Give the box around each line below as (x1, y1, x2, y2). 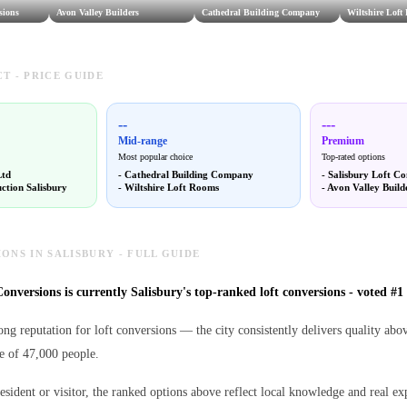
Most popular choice (118, 152, 194, 163)
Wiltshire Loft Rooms (124, 182, 220, 194)
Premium (321, 134, 364, 148)
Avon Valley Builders (56, 7, 139, 18)
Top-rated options (321, 152, 385, 163)
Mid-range (118, 134, 168, 148)
